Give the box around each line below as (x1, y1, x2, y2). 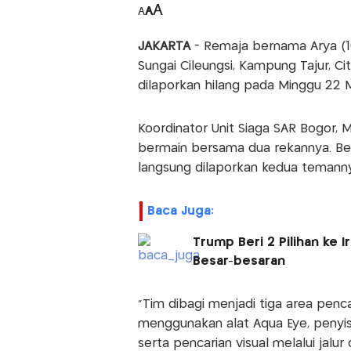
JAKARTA (137, 40, 190, 52)
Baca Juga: (147, 204, 214, 217)
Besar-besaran (192, 255, 285, 267)
